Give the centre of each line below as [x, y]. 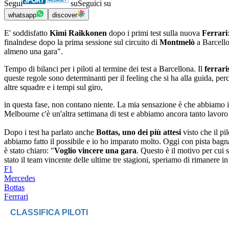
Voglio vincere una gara [95, 151]
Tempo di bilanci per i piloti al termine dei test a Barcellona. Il [104, 69]
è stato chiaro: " [29, 151]
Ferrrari [16, 197]
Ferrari [214, 33]
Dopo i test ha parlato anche [50, 132]
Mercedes [20, 178]
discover [65, 15]
